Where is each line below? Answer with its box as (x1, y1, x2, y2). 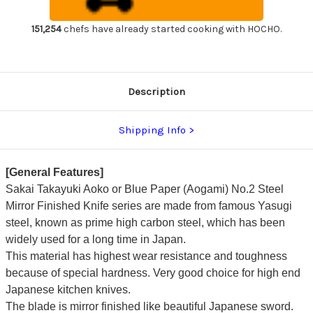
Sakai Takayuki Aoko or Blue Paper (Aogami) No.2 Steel (5, 183, 284, 196)
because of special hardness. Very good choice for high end (5, 267, 300, 279)
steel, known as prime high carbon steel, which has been (5, 217, 285, 229)
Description (128, 85, 185, 99)
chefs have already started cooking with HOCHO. (61, 23, 282, 36)
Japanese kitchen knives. (5, 284, 131, 296)
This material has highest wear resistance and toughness (5, 250, 287, 263)
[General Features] (5, 166, 103, 179)
